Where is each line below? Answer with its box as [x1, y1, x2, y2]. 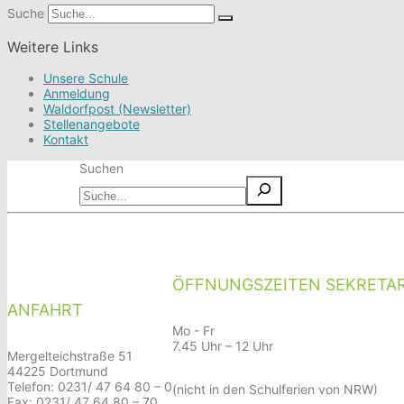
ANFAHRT [7, 299, 83, 319]
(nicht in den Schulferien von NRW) [172, 381, 378, 397]
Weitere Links [7, 38, 98, 56]
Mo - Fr [172, 322, 215, 338]
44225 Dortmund [7, 363, 108, 379]
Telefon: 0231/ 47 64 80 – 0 [7, 378, 172, 394]
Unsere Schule [43, 70, 128, 86]
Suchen [79, 160, 124, 176]
